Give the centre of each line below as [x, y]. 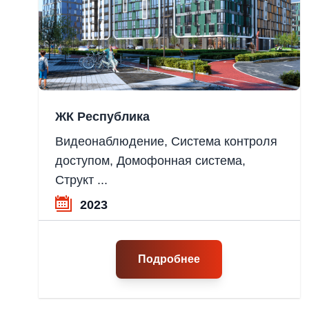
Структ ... [81, 180]
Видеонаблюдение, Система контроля [166, 142]
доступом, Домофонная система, [150, 161]
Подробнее [169, 259]
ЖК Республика [102, 117]
